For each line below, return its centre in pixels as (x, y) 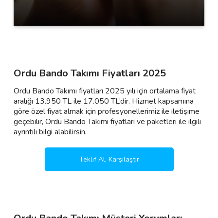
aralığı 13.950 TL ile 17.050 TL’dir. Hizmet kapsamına (104, 101)
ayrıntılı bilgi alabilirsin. (50, 132)
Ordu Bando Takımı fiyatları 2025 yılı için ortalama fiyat (105, 91)
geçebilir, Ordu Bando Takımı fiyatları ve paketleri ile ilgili (107, 122)
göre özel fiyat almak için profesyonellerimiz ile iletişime (107, 111)
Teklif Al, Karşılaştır (109, 159)
